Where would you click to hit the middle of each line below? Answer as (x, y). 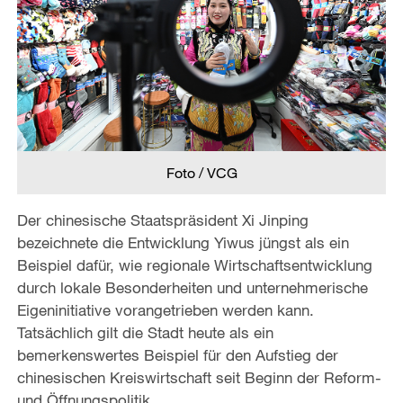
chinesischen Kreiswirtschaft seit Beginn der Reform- (199, 377)
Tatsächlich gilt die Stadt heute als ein (145, 332)
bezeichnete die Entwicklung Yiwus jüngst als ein (183, 242)
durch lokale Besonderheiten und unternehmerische (192, 287)
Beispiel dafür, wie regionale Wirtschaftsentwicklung (194, 264)
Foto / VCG (201, 172)
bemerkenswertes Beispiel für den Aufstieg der (177, 354)
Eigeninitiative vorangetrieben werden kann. (165, 309)
